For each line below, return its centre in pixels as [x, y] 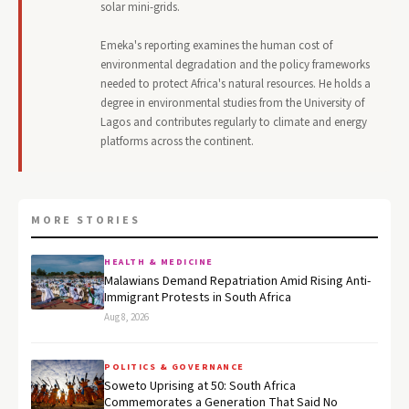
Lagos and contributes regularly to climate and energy [234, 123]
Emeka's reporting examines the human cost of [216, 46]
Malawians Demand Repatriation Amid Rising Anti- [237, 282]
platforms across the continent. [177, 142]
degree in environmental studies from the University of [232, 104]
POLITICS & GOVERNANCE [174, 367]
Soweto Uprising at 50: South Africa [200, 387]
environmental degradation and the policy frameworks [235, 65]
